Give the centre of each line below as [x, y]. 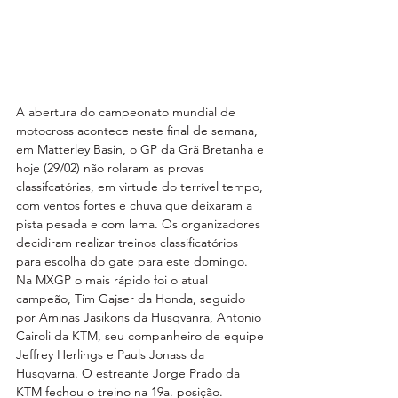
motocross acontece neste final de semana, [139, 130]
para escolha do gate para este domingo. [134, 261]
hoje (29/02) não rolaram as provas [112, 167]
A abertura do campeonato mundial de [127, 111]
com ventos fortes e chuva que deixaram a [136, 205]
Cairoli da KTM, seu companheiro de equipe [142, 335]
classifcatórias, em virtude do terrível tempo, [141, 186]
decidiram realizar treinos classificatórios [129, 242]
